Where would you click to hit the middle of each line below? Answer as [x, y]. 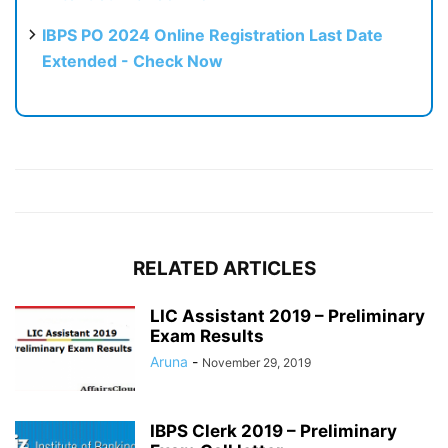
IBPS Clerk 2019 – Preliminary [273, 430]
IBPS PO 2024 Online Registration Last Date [212, 34]
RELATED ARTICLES [224, 268]
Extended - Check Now [132, 60]
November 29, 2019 [256, 362]
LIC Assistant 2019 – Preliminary [287, 315]
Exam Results [207, 335]
